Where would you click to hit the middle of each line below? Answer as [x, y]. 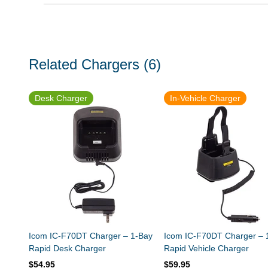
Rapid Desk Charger [67, 249]
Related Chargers [84, 65]
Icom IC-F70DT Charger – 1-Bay [91, 236]
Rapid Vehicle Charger [206, 249]
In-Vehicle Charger [205, 98]
